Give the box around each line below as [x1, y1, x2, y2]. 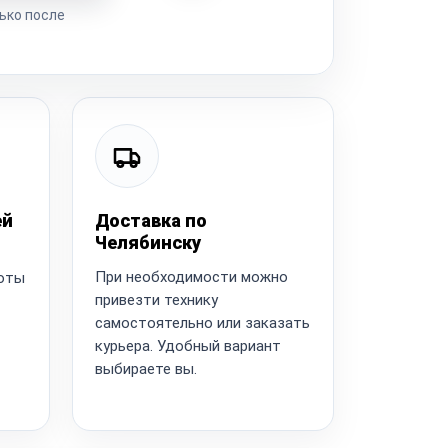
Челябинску [94, 231, 201, 253]
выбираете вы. [94, 359, 197, 378]
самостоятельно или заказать [94, 313, 310, 332]
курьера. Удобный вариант [94, 336, 281, 355]
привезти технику [94, 290, 218, 309]
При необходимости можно [94, 267, 288, 286]
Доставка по [94, 209, 207, 231]
